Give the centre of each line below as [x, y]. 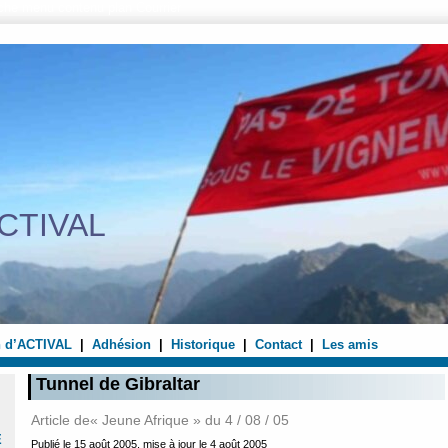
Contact [278, 344]
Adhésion [121, 344]
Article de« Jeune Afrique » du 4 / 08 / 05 [160, 420]
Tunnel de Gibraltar [118, 384]
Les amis [350, 344]
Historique [203, 344]
